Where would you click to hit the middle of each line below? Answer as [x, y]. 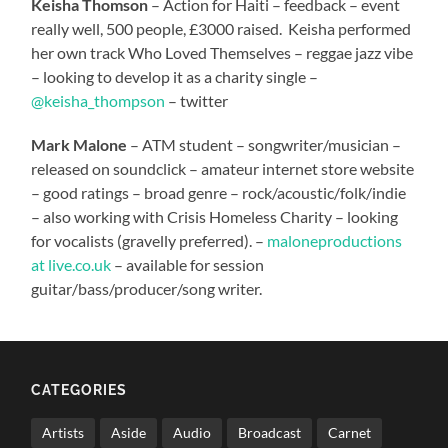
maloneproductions [335, 240]
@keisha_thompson [98, 100]
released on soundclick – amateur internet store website [223, 168]
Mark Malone [79, 144]
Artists [63, 432]
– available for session [188, 264]
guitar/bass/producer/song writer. [147, 288]
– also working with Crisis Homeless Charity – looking [215, 216]
